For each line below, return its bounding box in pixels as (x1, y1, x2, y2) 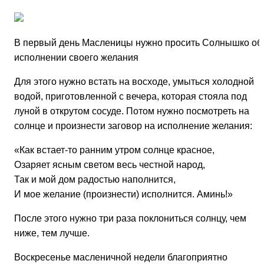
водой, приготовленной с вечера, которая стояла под (14, 91, 247, 101)
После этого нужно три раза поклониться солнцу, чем (14, 213, 246, 223)
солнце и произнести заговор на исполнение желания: (14, 120, 252, 131)
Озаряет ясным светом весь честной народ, (14, 159, 205, 170)
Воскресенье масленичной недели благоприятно (14, 252, 227, 262)
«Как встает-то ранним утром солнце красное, (14, 144, 214, 155)
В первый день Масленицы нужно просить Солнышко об (14, 37, 262, 48)
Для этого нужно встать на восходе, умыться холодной (14, 76, 254, 87)
